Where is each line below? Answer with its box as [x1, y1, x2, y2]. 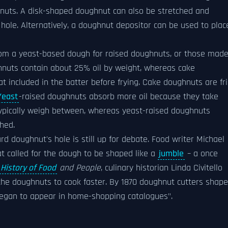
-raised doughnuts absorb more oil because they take [19, 91, 218, 102]
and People [57, 162, 101, 174]
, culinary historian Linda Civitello [101, 162, 222, 174]
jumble [159, 148, 184, 159]
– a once [185, 148, 218, 159]
